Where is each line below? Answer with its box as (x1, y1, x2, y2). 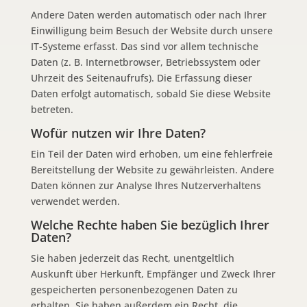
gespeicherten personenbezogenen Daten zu (30, 282, 238, 296)
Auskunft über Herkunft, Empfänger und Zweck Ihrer (30, 267, 275, 280)
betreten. (30, 102, 73, 116)
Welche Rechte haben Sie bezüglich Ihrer (30, 216, 269, 233)
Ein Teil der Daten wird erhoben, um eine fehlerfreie (30, 147, 273, 160)
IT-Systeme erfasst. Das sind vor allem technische (30, 39, 258, 53)
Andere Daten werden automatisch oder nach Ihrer (30, 8, 267, 21)
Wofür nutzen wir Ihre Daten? (30, 124, 206, 141)
